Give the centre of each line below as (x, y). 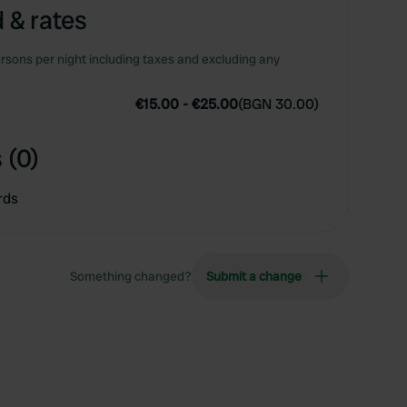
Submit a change (254, 276)
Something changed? (131, 276)
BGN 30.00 (278, 104)
